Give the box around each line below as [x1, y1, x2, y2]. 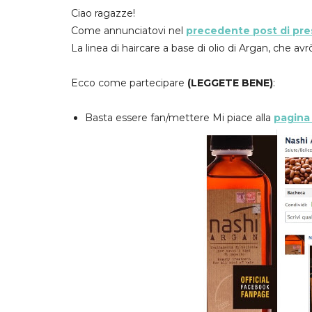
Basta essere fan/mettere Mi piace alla [84, 111, 274, 124]
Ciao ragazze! [71, 7, 135, 19]
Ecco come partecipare [71, 77, 187, 89]
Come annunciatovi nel [71, 24, 186, 37]
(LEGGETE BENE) [187, 77, 273, 89]
